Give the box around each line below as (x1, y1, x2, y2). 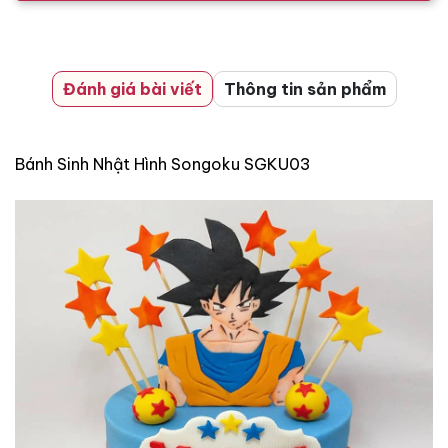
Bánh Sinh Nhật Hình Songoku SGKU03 (15, 153, 311, 174)
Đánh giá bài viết (62, 78, 202, 99)
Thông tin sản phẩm (223, 78, 386, 99)
